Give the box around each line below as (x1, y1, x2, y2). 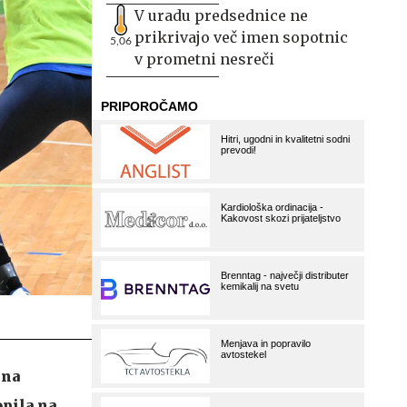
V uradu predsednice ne (134, 6, 308, 25)
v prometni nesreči (134, 50, 274, 68)
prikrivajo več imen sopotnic (134, 28, 348, 46)
